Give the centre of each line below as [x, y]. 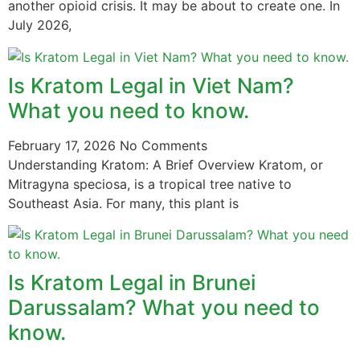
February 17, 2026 [64, 146]
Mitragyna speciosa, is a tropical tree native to [150, 184]
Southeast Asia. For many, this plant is [123, 204]
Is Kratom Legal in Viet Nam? [151, 86]
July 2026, [40, 25]
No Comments [164, 146]
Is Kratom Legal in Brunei [132, 282]
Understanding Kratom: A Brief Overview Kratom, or [166, 165]
